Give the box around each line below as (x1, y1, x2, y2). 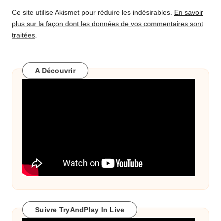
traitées (12, 32, 35, 39)
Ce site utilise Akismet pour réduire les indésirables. (12, 9, 174, 17)
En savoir (174, 9, 203, 17)
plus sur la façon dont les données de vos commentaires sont (12, 20, 203, 28)
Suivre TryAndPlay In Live (35, 205, 125, 214)
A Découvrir (35, 66, 75, 74)
